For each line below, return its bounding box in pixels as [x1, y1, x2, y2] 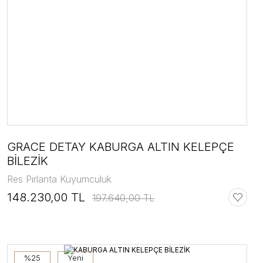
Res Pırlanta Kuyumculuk [7, 173, 112, 185]
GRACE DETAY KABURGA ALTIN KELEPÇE [7, 139, 235, 154]
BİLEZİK [7, 153, 49, 168]
